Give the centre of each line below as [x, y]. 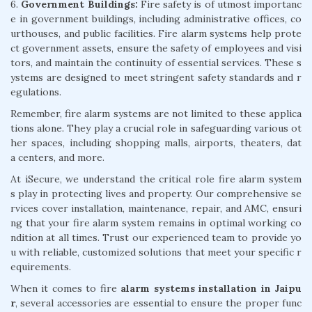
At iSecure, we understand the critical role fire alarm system [156, 179]
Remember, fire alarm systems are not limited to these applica [156, 113]
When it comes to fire [66, 288]
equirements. [41, 266]
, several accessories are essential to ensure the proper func [158, 303]
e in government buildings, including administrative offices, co [156, 18]
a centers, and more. [57, 157]
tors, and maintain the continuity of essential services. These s [156, 62]
